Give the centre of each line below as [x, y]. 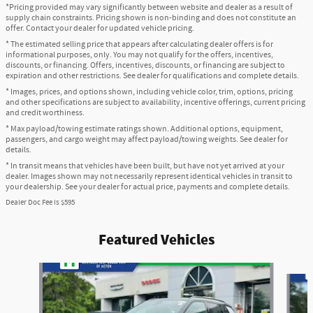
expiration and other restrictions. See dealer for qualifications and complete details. [152, 75]
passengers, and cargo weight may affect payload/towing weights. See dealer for [147, 139]
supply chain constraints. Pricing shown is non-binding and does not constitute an [151, 17]
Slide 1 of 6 [27, 269]
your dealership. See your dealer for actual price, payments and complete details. [148, 187]
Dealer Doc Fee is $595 [40, 202]
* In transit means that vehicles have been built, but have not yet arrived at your [145, 166]
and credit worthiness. [45, 112]
